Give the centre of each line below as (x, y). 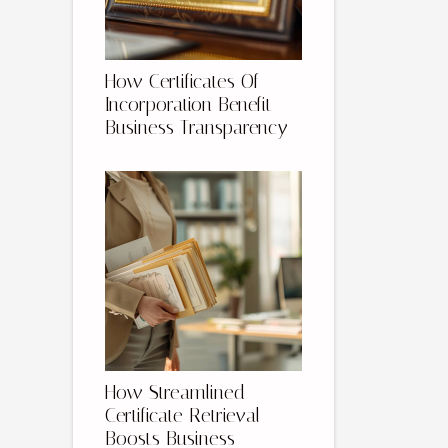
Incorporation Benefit (188, 105)
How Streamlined (175, 393)
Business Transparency (196, 128)
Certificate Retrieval (182, 416)
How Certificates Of (182, 82)
